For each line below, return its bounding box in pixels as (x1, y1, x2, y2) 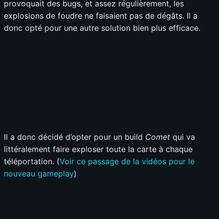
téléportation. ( (4, 156, 60, 166)
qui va (170, 131, 195, 142)
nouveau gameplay (4, 168, 74, 178)
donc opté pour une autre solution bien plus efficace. (4, 23, 200, 33)
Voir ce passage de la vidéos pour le (60, 156, 195, 166)
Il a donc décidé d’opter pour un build (4, 131, 145, 142)
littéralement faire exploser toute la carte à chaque (4, 144, 193, 154)
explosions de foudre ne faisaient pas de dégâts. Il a (4, 11, 197, 21)
